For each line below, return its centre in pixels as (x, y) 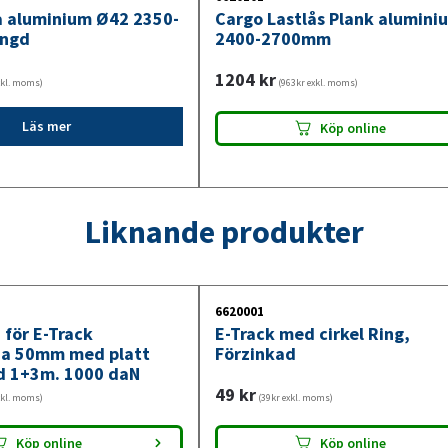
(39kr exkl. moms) (294, 397)
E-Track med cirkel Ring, (312, 333)
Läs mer (46, 126)
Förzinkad (255, 353)
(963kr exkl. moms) (316, 82)
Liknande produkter (224, 232)
